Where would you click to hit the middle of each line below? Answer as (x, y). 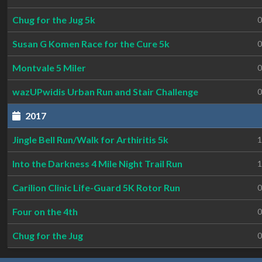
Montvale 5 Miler (49, 68)
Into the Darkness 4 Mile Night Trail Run (97, 163)
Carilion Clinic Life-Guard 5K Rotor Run (96, 187)
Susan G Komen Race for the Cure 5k (91, 44)
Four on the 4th (45, 211)
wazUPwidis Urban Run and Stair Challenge (105, 92)
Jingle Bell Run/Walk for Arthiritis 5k (90, 139)
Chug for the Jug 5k (54, 20)
